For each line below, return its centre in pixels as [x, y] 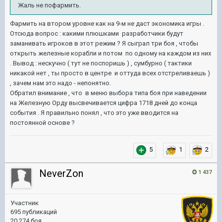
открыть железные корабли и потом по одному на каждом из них [111, 53]
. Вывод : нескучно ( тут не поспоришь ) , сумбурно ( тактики [101, 63]
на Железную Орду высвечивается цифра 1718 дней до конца [104, 103]
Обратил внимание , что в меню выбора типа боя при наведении [108, 93]
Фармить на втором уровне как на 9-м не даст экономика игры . [107, 24]
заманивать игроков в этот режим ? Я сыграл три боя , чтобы [104, 43]
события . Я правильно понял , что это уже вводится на [94, 113]
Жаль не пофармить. [49, 5]
